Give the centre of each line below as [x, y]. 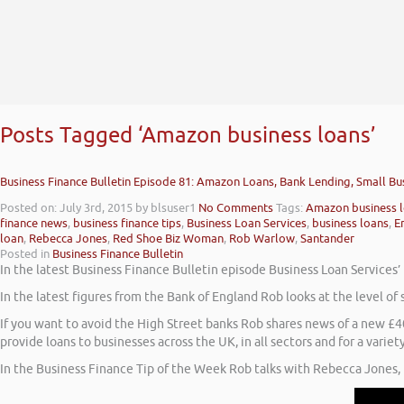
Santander [327, 239]
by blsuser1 [165, 208]
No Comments [236, 208]
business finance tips [127, 224]
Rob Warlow [262, 239]
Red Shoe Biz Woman [168, 239]
